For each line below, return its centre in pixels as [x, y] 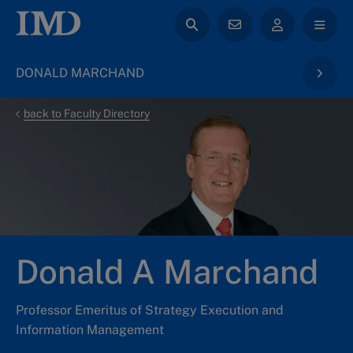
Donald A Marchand [167, 271]
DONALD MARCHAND [80, 73]
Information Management [90, 329]
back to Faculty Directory [87, 113]
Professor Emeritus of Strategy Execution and [150, 310]
